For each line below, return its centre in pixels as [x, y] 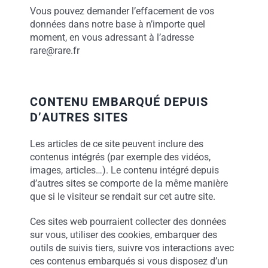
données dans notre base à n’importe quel [117, 24]
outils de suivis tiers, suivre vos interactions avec [132, 248]
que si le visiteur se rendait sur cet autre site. [122, 197]
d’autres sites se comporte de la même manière [129, 183]
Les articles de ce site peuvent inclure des [116, 144]
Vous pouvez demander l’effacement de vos [122, 11]
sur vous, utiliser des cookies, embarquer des [123, 235]
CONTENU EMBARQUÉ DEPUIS [119, 102]
